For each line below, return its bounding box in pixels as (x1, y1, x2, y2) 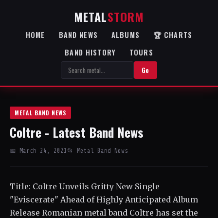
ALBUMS (111, 30, 140, 40)
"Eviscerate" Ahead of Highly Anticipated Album (10, 195, 198, 204)
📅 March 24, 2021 (10, 147, 67, 154)
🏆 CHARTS (153, 30, 193, 40)
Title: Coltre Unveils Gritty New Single (10, 182, 160, 191)
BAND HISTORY (65, 47, 116, 57)
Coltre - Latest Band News (10, 123, 144, 141)
